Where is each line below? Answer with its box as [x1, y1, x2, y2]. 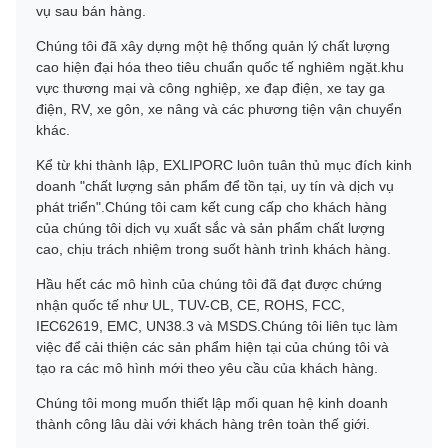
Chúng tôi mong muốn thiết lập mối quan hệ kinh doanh [36, 394, 388, 411]
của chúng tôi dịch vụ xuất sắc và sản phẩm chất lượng [36, 219, 385, 236]
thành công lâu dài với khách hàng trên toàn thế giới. [36, 415, 370, 432]
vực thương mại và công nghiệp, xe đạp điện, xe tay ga [36, 79, 385, 96]
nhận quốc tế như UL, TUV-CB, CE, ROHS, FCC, [36, 296, 345, 313]
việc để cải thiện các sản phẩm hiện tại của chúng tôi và [36, 338, 389, 355]
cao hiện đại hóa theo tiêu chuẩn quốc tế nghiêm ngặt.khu [36, 58, 404, 75]
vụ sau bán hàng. [36, 2, 146, 19]
